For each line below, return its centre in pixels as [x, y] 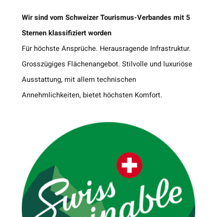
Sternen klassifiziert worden [66, 33]
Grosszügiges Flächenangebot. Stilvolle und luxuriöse [107, 64]
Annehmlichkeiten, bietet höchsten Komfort [91, 95]
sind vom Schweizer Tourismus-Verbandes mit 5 [112, 18]
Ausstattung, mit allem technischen [79, 80]
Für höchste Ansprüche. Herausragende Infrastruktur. [106, 49]
